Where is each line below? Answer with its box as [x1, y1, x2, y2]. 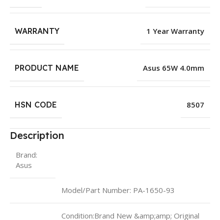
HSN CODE [15, 99, 57, 110]
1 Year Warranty [146, 26, 204, 36]
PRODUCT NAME [15, 62, 79, 73]
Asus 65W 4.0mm [143, 62, 204, 73]
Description [10, 129, 64, 141]
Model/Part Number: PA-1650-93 [61, 185, 175, 195]
